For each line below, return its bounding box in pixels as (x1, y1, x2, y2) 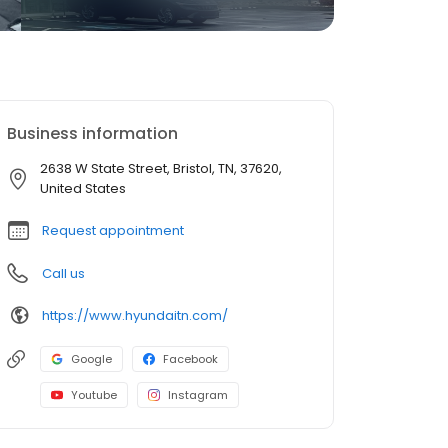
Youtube (71, 387, 117, 403)
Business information (7, 122, 178, 145)
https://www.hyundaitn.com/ (42, 305, 228, 325)
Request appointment (42, 221, 184, 240)
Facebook (163, 351, 218, 367)
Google (71, 351, 112, 367)
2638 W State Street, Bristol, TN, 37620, (40, 159, 282, 178)
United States (40, 179, 126, 198)
